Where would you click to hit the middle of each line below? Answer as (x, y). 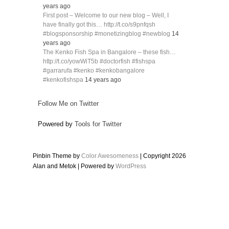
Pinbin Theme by (57, 156)
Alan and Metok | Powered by (74, 166)
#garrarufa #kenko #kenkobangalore (94, 71)
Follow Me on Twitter (68, 104)
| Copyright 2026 (162, 156)
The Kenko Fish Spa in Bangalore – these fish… (109, 52)
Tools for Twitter (98, 124)
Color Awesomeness (110, 156)
